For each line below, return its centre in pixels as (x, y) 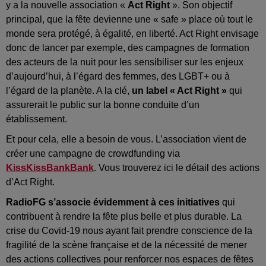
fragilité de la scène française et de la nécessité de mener (126, 245)
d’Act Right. (30, 182)
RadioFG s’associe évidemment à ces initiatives (113, 202)
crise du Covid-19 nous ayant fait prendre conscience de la (129, 230)
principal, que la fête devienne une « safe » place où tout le (129, 19)
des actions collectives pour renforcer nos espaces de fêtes (130, 259)
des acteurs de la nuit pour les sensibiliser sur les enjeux (125, 62)
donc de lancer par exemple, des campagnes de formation (128, 47)
